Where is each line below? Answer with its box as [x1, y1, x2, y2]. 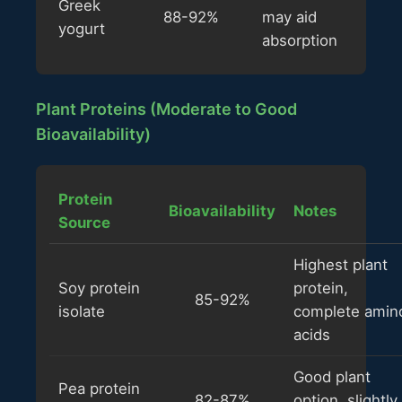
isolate [58, 301, 105, 320]
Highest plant [293, 255, 388, 274]
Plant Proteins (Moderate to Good [36, 99, 297, 118]
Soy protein [58, 278, 140, 297]
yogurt [58, 19, 105, 38]
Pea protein [58, 379, 140, 398]
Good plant [293, 367, 371, 386]
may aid [262, 7, 317, 26]
